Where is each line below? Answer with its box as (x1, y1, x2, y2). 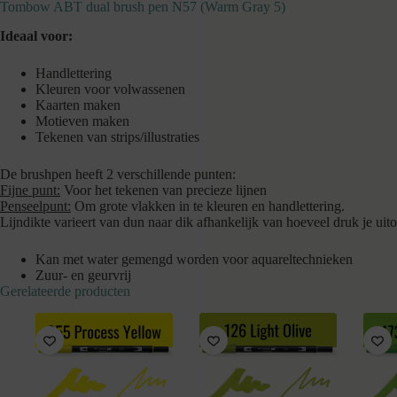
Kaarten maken (35, 97, 121, 113)
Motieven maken (35, 113, 129, 128)
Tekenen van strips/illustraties (35, 128, 199, 144)
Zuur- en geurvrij (35, 267, 131, 283)
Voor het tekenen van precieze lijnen (60, 182, 267, 198)
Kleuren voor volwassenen (35, 81, 185, 97)
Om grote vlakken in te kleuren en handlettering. (71, 198, 345, 214)
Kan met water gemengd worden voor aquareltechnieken (35, 251, 353, 267)
